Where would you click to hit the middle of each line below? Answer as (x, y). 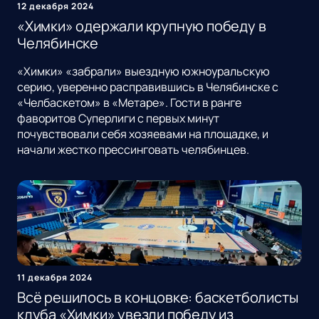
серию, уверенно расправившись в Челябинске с (148, 87)
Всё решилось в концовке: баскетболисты (158, 298)
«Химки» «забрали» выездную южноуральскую (143, 72)
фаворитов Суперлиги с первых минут (118, 119)
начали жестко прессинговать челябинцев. (133, 150)
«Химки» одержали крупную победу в (142, 26)
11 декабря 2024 (55, 278)
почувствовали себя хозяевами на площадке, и (143, 134)
